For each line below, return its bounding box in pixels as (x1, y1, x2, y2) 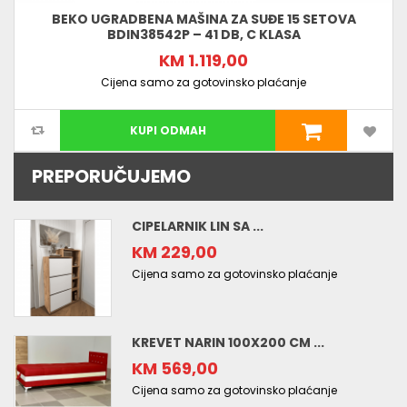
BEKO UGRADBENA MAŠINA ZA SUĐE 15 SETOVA (51, 10, 356, 29)
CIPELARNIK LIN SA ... (132, 217, 263, 236)
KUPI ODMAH (129, 123, 206, 139)
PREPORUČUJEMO (32, 164, 191, 190)
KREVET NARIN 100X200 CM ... (132, 333, 324, 352)
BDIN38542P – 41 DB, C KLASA (106, 25, 301, 45)
